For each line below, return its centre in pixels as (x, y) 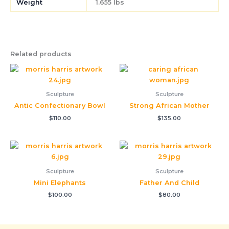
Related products (41, 54)
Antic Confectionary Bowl (60, 106)
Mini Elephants (60, 182)
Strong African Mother (169, 106)
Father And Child (169, 182)
